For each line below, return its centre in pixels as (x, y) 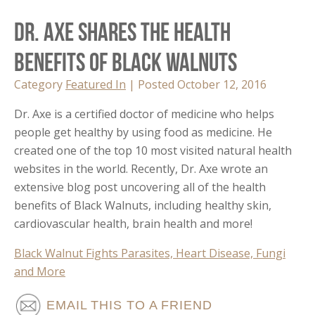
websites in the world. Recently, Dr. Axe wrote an (141, 168)
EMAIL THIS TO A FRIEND (127, 305)
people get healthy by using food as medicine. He (143, 132)
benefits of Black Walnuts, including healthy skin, (143, 205)
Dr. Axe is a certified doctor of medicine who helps (144, 114)
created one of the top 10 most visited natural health (153, 150)
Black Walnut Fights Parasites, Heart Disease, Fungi (150, 253)
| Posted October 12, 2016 (196, 84)
